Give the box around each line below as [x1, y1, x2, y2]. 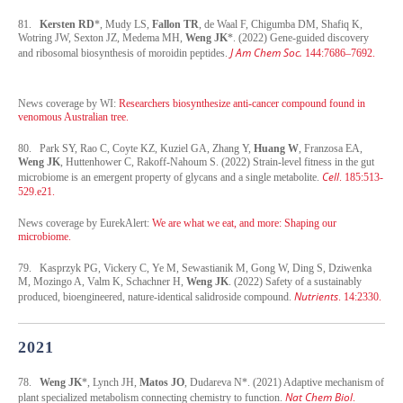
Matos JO [139, 375, 184, 389]
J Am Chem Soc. [230, 44, 302, 60]
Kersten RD [40, 17, 94, 31]
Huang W [254, 141, 299, 155]
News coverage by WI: [18, 96, 119, 110]
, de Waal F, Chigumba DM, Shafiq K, [199, 17, 363, 31]
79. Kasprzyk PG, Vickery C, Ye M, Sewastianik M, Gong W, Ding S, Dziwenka [18, 261, 372, 274]
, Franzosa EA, [299, 141, 363, 155]
